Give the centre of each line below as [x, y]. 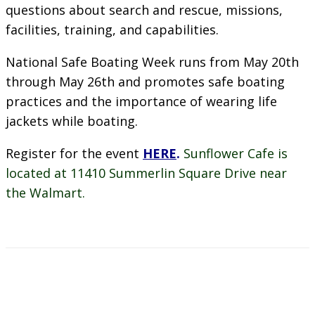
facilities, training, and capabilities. [112, 29]
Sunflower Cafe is [236, 153]
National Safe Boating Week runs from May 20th [152, 62]
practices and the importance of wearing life [141, 101]
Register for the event [74, 153]
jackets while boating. [72, 121]
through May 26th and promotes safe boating [145, 81]
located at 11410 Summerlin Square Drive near [146, 173]
